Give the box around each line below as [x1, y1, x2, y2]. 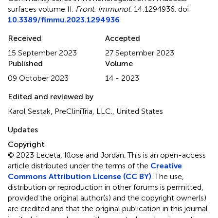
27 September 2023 [105, 48, 174, 57]
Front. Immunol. [75, 4, 132, 14]
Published [8, 58, 43, 68]
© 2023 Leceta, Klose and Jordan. [8, 150, 127, 160]
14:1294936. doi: [132, 4, 191, 14]
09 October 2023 [8, 73, 69, 83]
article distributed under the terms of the [8, 161, 150, 170]
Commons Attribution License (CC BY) [8, 171, 151, 181]
